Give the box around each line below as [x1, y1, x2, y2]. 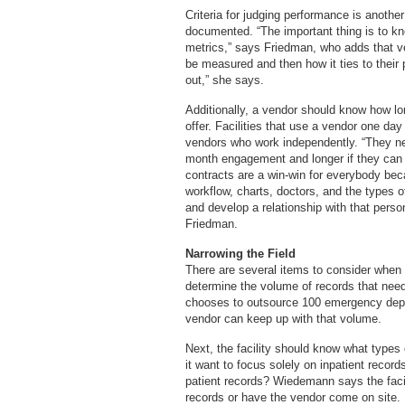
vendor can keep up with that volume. [185, 312, 381, 325]
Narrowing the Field [185, 247, 296, 260]
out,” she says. [185, 73, 264, 87]
